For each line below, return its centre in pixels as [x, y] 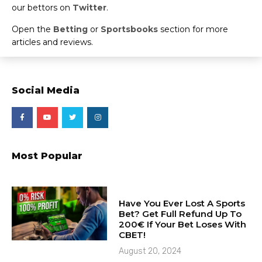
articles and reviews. [52, 42]
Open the [32, 29]
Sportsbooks [129, 29]
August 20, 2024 [150, 251]
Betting [70, 29]
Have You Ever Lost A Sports [182, 204]
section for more [193, 29]
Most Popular [47, 156]
